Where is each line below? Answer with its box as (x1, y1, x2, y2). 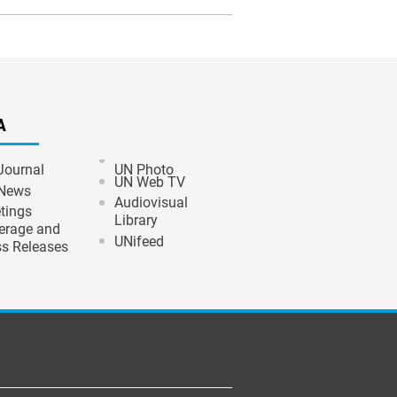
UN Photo (114, 161, 174, 178)
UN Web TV (114, 174, 185, 191)
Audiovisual (114, 194, 188, 211)
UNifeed (114, 233, 164, 250)
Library (114, 212, 158, 229)
